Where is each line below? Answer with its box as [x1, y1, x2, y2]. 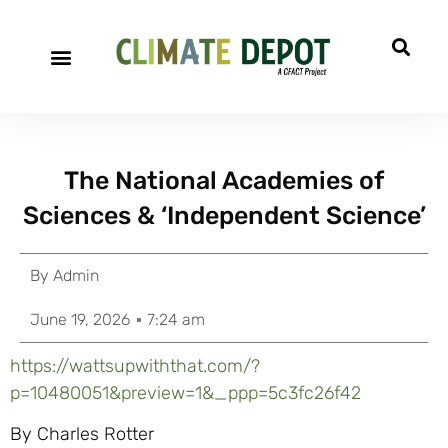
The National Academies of [64, 166, 384, 195]
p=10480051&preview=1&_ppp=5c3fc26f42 [10, 382, 361, 404]
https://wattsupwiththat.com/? [10, 355, 260, 377]
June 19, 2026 [30, 310, 130, 329]
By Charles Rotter [10, 423, 154, 446]
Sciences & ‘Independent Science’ [22, 201, 426, 230]
